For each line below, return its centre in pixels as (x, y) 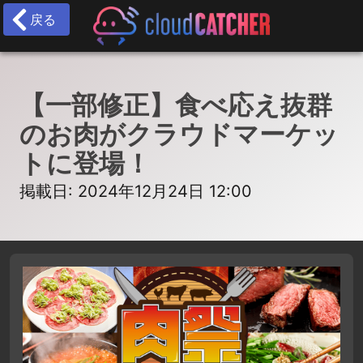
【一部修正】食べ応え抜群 (176, 105)
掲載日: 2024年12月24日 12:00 (136, 191)
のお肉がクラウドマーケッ (179, 134)
